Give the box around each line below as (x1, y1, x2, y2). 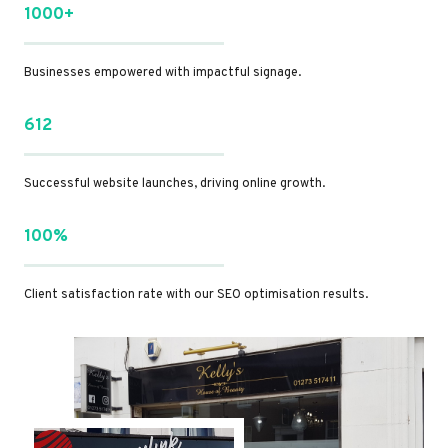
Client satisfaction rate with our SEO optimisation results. (24, 286, 368, 303)
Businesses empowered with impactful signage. (24, 64, 301, 81)
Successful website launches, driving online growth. (24, 175, 325, 192)
